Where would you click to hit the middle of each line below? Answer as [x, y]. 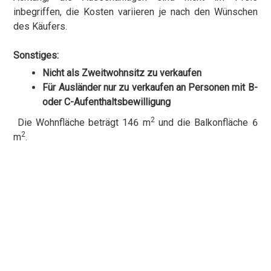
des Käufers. [41, 26]
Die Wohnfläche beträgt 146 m [82, 122]
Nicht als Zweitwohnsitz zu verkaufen [122, 73]
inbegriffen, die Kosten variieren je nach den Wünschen [135, 11]
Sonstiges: [36, 55]
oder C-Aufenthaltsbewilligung [107, 102]
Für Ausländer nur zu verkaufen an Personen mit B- [150, 87]
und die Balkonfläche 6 [206, 122]
